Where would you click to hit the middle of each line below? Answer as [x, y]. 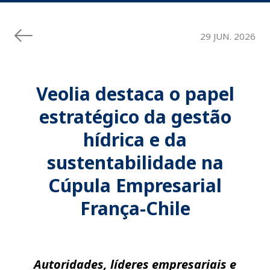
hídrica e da [135, 139]
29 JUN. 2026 [228, 36]
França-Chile [135, 208]
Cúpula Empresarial [135, 185]
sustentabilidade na [135, 162]
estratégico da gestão [135, 116]
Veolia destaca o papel [135, 93]
